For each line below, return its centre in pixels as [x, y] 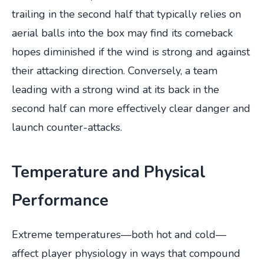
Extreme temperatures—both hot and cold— [119, 234]
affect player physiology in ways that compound [126, 253]
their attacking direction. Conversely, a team [115, 70]
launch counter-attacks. [67, 127]
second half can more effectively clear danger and [131, 108]
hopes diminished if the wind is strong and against [131, 52]
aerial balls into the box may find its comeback [122, 33]
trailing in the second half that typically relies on [126, 14]
